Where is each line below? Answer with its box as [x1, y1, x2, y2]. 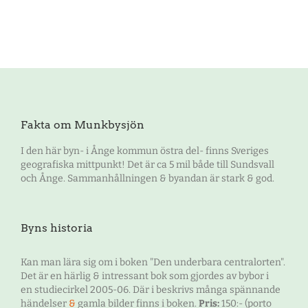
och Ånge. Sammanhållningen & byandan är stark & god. [21, 172, 274, 184]
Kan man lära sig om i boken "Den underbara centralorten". [21, 256, 285, 268]
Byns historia [21, 221, 93, 234]
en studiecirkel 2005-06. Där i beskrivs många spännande [21, 283, 280, 296]
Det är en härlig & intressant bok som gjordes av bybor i [21, 269, 269, 282]
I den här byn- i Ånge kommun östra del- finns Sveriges [21, 144, 269, 157]
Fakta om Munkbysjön [21, 118, 144, 131]
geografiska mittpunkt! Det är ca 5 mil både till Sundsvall [21, 158, 274, 170]
